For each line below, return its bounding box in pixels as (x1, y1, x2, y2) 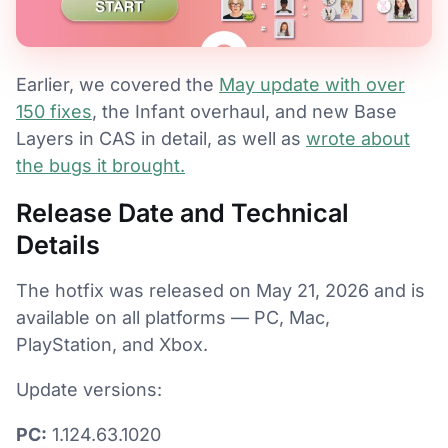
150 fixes (16, 101, 92, 122)
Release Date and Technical (16, 198, 349, 228)
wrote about (306, 128, 410, 149)
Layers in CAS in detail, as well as (16, 128, 306, 149)
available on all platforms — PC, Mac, (16, 307, 330, 328)
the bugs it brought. (16, 155, 185, 176)
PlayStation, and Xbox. (16, 334, 208, 355)
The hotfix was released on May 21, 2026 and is (16, 280, 425, 301)
